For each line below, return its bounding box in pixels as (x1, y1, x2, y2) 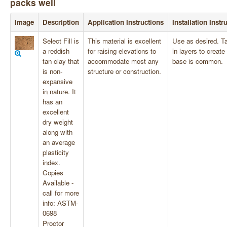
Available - (43, 177, 73, 187)
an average (43, 137, 75, 147)
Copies (43, 167, 63, 177)
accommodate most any (88, 56, 159, 66)
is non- (43, 66, 62, 76)
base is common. (172, 56, 223, 66)
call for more (43, 187, 79, 198)
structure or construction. (88, 66, 161, 76)
